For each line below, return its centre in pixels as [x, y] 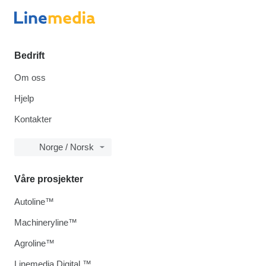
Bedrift [29, 55]
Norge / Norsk [66, 147]
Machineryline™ [46, 222]
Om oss [30, 77]
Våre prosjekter [49, 179]
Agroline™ [34, 243]
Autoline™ [34, 201]
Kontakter [33, 119]
